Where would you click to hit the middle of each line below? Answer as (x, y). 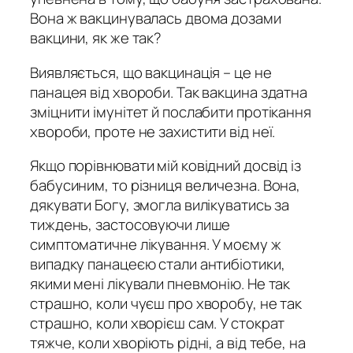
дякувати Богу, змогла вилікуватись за (160, 205)
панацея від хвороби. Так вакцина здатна (169, 92)
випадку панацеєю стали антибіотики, (158, 264)
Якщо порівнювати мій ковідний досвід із (166, 166)
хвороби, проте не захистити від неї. (153, 131)
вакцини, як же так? (96, 38)
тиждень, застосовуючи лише (130, 225)
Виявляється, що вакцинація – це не (151, 72)
